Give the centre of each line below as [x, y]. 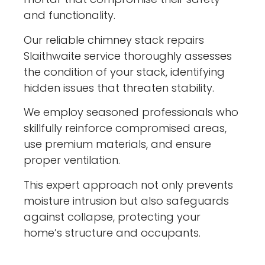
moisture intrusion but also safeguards [127, 201]
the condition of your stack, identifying [125, 72]
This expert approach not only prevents [129, 185]
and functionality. [70, 15]
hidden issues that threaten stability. [119, 88]
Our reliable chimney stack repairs [114, 40]
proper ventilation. [72, 160]
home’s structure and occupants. [112, 232]
